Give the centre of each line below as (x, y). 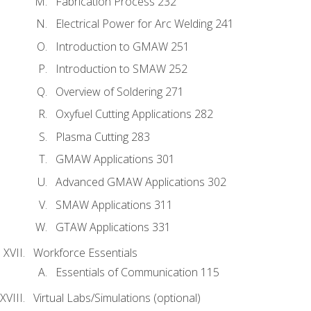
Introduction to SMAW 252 (121, 69)
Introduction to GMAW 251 (123, 46)
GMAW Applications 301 (115, 159)
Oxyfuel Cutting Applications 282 (134, 114)
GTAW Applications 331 (113, 227)
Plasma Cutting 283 (103, 136)
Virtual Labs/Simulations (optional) (117, 298)
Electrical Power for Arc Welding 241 (145, 24)
